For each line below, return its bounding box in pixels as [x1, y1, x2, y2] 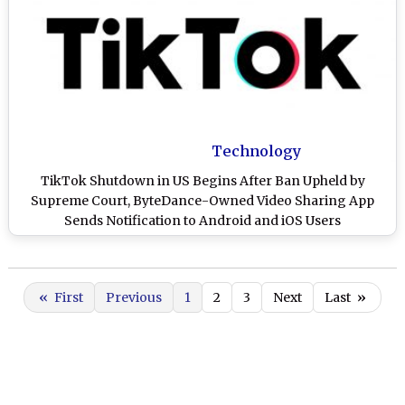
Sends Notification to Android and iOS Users [64, 212, 341, 230]
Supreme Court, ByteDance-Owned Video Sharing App [31, 193, 374, 210]
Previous [106, 289, 162, 306]
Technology [212, 142, 301, 161]
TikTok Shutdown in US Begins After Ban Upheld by [40, 173, 365, 190]
